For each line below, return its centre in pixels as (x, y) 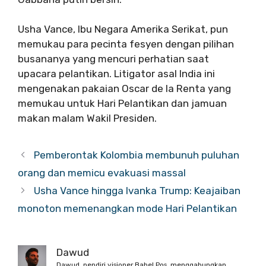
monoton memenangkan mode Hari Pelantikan (127, 208)
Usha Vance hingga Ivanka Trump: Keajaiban (137, 191)
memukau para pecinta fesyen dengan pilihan (126, 44)
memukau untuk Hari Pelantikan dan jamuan (122, 103)
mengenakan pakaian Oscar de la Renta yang (124, 88)
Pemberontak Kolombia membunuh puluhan (137, 155)
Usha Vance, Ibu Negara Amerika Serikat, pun (123, 29)
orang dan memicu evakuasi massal (102, 173)
